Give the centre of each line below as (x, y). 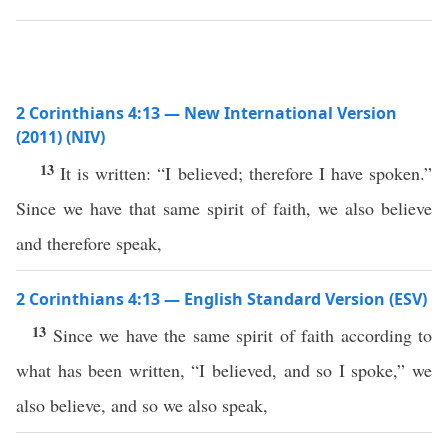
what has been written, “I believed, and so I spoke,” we (224, 370)
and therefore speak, (89, 243)
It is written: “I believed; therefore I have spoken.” (246, 173)
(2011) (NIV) (60, 137)
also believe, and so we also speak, (142, 405)
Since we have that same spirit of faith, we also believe (224, 208)
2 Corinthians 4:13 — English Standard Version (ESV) (221, 299)
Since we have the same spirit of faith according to (242, 335)
